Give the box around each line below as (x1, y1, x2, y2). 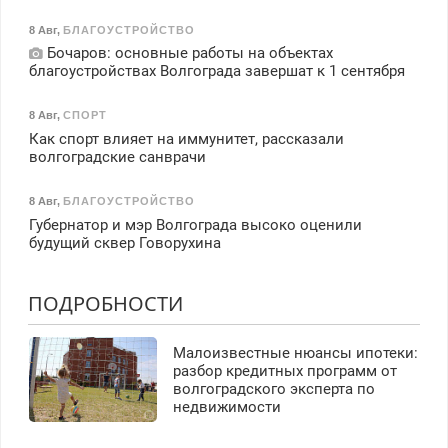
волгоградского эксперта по (172, 379, 375, 398)
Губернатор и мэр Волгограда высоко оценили (28, 215, 362, 234)
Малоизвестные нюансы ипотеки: (172, 343, 418, 362)
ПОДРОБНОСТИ (27, 289, 183, 317)
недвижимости (172, 397, 281, 416)
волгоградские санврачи (28, 148, 206, 167)
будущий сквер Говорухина (28, 233, 221, 252)
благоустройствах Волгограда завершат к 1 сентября (28, 62, 405, 81)
